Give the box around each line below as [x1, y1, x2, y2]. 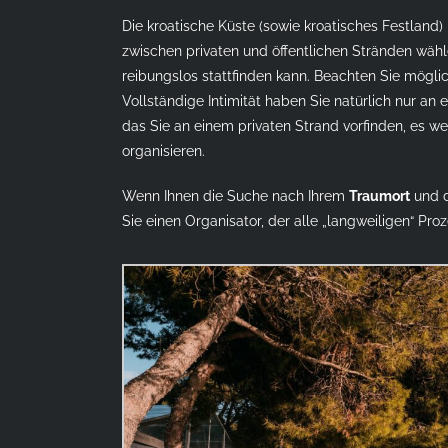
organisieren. [122, 142, 205, 159]
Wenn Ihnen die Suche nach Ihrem [122, 187, 349, 204]
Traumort [349, 187, 410, 204]
